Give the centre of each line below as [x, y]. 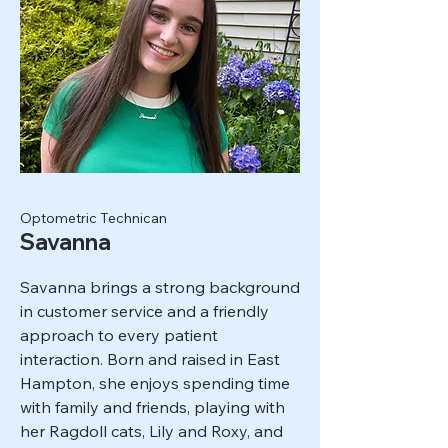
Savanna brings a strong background [160, 287]
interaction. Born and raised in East [150, 359]
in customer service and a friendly [144, 311]
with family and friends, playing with [152, 407]
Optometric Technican [93, 218]
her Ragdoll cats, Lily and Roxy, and [151, 431]
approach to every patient [119, 335]
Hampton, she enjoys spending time [155, 383]
